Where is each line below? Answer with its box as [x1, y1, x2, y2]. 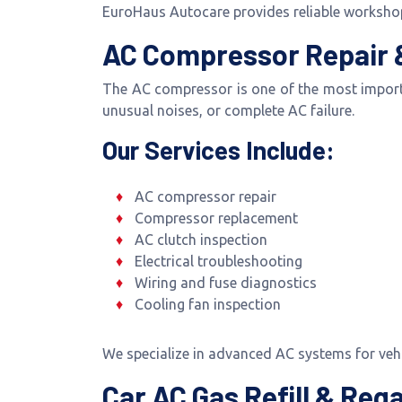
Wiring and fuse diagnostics [134, 275, 317, 291]
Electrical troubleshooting [134, 253, 302, 269]
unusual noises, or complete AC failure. [102, 102, 354, 118]
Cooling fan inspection [134, 296, 281, 312]
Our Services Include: [102, 135, 335, 165]
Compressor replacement [134, 210, 298, 226]
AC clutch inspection [134, 232, 267, 248]
